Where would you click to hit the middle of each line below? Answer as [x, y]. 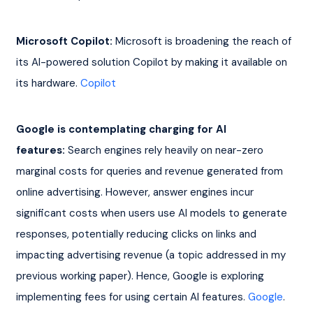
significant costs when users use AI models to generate [153, 213]
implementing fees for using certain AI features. [132, 297]
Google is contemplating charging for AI [122, 129]
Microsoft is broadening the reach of [203, 41]
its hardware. [48, 83]
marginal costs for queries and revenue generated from [151, 171]
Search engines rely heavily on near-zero [165, 150]
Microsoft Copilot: [64, 41]
